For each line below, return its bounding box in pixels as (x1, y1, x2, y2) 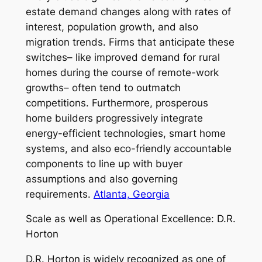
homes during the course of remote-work (25, 66, 219, 78)
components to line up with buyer (25, 157, 182, 170)
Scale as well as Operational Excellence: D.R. (25, 213, 236, 225)
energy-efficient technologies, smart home (25, 127, 226, 139)
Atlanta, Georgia (93, 188, 170, 200)
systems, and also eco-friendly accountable (25, 142, 232, 154)
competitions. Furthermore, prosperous (25, 96, 208, 109)
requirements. (25, 188, 94, 200)
